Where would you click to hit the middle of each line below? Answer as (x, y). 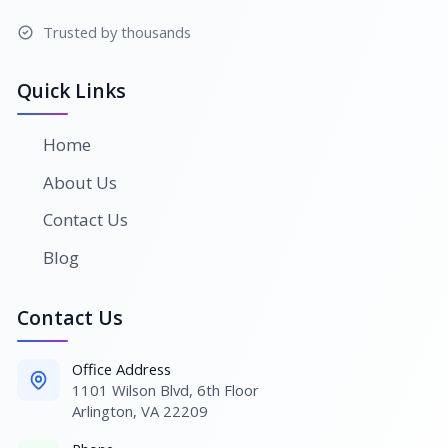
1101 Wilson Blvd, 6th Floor (166, 389)
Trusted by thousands (116, 32)
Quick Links (71, 91)
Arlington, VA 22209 (140, 410)
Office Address (122, 368)
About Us (79, 182)
